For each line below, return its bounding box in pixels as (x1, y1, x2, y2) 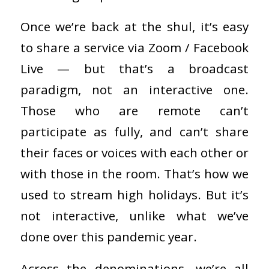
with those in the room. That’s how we (20, 165, 249, 182)
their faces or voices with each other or (20, 144, 249, 161)
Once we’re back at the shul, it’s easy (20, 17, 249, 35)
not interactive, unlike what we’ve (20, 207, 249, 224)
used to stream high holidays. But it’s (20, 186, 249, 203)
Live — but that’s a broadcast (20, 59, 249, 77)
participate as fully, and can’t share (20, 122, 249, 140)
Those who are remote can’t (20, 101, 249, 119)
